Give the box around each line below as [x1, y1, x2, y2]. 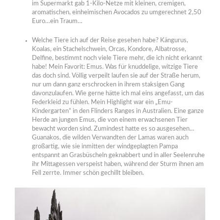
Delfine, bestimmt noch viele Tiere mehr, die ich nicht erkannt [31, 55, 202, 61]
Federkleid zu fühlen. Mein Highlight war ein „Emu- [31, 99, 173, 106]
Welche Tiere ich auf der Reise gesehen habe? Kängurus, [31, 37, 188, 44]
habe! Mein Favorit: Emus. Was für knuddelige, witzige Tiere [31, 63, 198, 70]
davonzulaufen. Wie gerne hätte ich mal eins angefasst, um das [31, 90, 204, 97]
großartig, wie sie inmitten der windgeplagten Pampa [31, 143, 178, 150]
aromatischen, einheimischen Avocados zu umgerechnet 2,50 [31, 9, 201, 16]
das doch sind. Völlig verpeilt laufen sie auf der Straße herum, [31, 72, 200, 79]
